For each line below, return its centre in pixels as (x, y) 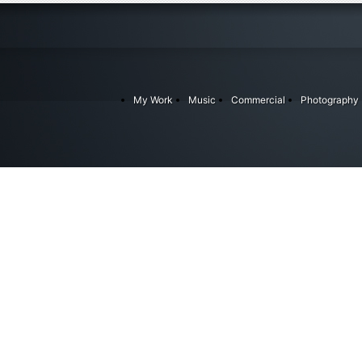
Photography (330, 100)
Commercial (258, 100)
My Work (153, 100)
